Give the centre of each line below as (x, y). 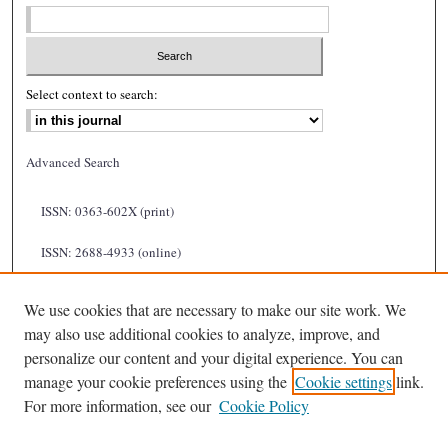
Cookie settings (343, 381)
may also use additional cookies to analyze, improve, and (202, 333)
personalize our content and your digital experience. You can (213, 357)
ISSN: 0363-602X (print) (108, 210)
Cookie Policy (264, 405)
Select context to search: (92, 93)
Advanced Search (73, 161)
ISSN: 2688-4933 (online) (111, 251)
